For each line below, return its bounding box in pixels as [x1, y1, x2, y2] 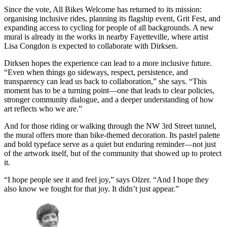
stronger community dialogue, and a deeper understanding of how [4, 95, 214, 104]
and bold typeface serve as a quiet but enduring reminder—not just [4, 140, 216, 149]
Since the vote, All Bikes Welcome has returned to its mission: [4, 5, 202, 14]
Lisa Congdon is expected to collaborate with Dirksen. [4, 42, 178, 51]
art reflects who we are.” [4, 104, 82, 113]
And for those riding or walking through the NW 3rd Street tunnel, [4, 122, 216, 131]
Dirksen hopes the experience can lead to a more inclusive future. [4, 59, 212, 68]
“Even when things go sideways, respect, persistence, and [4, 68, 188, 77]
